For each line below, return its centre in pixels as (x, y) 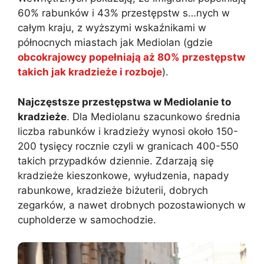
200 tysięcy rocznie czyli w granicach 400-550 (128, 146)
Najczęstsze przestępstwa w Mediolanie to (124, 102)
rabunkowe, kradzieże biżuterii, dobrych (113, 190)
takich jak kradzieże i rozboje (90, 72)
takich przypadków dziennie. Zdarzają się (116, 161)
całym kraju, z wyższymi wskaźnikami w (112, 28)
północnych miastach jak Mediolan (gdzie (115, 43)
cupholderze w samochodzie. (87, 220)
